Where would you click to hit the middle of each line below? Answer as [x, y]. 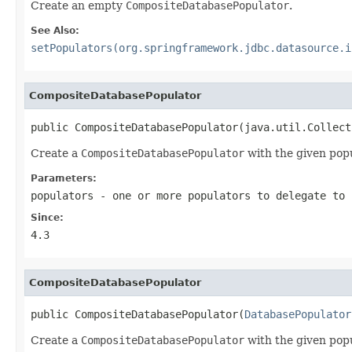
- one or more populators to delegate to [219, 195]
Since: [47, 217]
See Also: [55, 30]
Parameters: [64, 178]
